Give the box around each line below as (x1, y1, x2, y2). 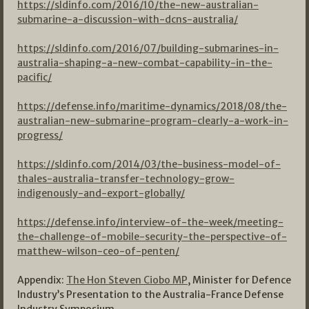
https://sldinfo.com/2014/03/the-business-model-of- (17, 158, 281, 171)
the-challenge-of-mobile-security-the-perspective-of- (17, 230, 287, 243)
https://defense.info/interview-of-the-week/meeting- (17, 216, 283, 229)
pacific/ (17, 71, 52, 84)
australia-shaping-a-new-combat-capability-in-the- (17, 57, 272, 70)
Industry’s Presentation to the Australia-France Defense (17, 288, 283, 301)
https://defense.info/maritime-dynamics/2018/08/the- (17, 100, 287, 113)
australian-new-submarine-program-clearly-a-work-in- (17, 114, 288, 128)
